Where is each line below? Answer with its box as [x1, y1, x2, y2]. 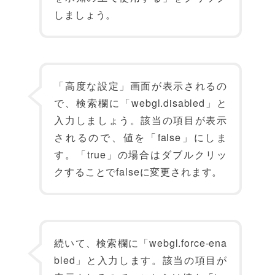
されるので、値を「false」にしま [54, 130, 227, 144]
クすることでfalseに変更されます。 [54, 165, 223, 179]
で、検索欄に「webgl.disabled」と [54, 96, 227, 110]
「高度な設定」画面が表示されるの [54, 79, 227, 93]
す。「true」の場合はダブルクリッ [54, 147, 227, 161]
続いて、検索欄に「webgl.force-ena [54, 236, 227, 250]
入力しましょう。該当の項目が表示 [54, 113, 227, 127]
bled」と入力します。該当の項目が [54, 253, 227, 267]
